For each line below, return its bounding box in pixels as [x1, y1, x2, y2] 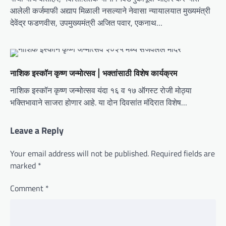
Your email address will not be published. [10, 147, 149, 159]
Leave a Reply [10, 123, 64, 137]
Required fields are [151, 147, 215, 159]
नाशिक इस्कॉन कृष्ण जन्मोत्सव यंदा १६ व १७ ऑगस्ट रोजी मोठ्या [10, 84, 192, 96]
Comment [10, 182, 45, 194]
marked [10, 159, 38, 172]
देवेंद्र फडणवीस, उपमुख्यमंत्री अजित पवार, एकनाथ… [10, 16, 162, 29]
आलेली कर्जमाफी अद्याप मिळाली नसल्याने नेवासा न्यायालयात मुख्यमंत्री [10, 4, 210, 17]
